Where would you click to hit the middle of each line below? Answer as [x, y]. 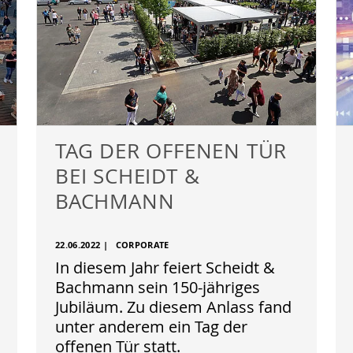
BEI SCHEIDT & [128, 176]
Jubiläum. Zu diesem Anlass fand [173, 307]
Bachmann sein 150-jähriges [158, 287]
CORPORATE [142, 245]
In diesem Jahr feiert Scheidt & [165, 268]
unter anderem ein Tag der [151, 327]
